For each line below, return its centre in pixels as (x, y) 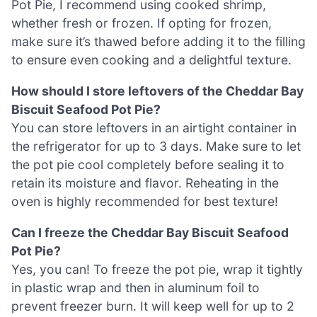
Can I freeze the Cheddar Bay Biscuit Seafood (150, 232)
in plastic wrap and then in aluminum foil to (136, 287)
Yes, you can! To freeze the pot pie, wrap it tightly (157, 269)
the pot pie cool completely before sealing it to (148, 164)
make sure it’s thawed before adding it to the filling (158, 42)
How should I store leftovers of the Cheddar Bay (157, 91)
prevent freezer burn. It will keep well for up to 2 (153, 306)
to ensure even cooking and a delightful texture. (151, 60)
